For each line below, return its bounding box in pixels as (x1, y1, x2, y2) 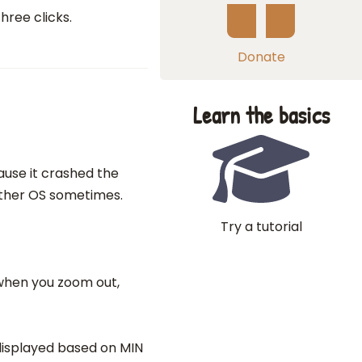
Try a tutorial (220, 217, 302, 236)
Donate (237, 48, 285, 66)
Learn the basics (192, 99, 330, 131)
